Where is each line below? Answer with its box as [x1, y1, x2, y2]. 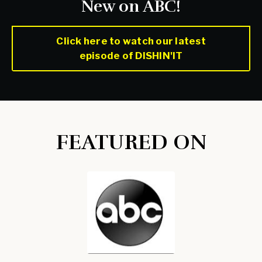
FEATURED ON [56, 129, 206, 155]
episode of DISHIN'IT [79, 49, 183, 61]
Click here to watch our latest [56, 35, 206, 47]
